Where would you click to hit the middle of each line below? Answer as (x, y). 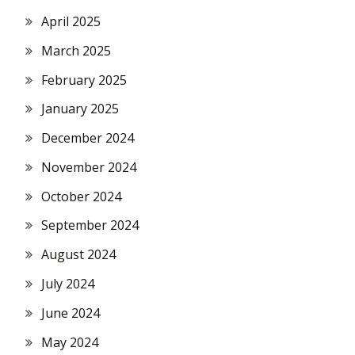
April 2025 (71, 21)
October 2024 (81, 196)
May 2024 (70, 342)
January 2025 (80, 109)
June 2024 (71, 313)
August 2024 (78, 255)
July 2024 (68, 284)
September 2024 (90, 225)
